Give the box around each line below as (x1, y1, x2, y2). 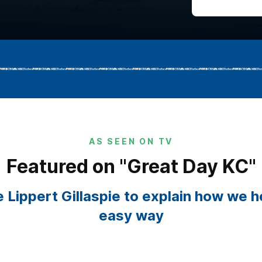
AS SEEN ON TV (88, 136, 174, 147)
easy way (98, 207, 164, 225)
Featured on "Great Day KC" (6, 155, 256, 178)
